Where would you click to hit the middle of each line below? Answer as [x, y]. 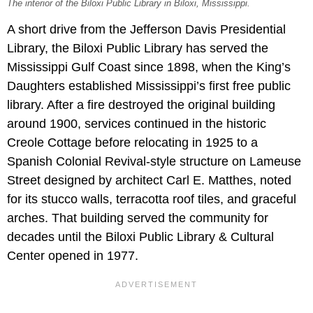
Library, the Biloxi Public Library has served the [138, 48]
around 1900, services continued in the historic [137, 123]
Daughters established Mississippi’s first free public [149, 86]
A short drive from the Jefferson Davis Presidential [146, 29]
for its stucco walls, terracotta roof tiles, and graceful [152, 199]
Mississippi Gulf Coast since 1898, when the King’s [149, 67]
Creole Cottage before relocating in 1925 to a [132, 142]
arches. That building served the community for [138, 218]
